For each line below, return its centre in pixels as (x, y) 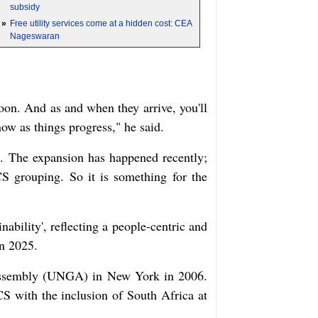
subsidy (25, 7)
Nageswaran (35, 36)
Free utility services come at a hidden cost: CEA (101, 23)
